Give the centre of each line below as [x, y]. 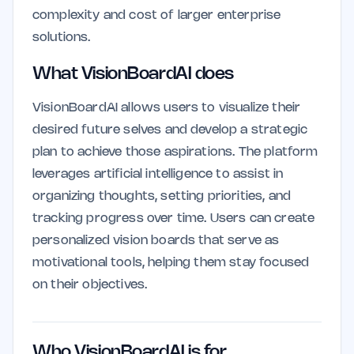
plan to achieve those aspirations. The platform [175, 152]
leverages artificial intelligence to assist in [158, 174]
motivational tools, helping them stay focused [171, 263]
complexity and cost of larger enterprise [157, 15]
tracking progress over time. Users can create [174, 218]
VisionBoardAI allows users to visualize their [167, 108]
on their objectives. [90, 285]
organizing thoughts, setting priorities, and [162, 196]
